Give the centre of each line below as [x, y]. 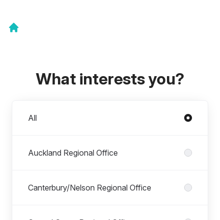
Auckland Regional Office [73, 153]
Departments [35, 106]
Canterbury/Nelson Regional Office [90, 188]
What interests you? [110, 79]
